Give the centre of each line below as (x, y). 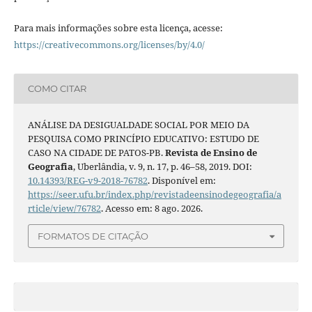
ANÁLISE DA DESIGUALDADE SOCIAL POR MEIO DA (138, 124)
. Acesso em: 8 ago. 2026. (151, 208)
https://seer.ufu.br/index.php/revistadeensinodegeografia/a (154, 194)
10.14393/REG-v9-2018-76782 (87, 180)
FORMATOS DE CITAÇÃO (93, 236)
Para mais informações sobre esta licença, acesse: (118, 28)
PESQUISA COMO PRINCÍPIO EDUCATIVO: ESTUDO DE (143, 138)
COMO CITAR (57, 88)
